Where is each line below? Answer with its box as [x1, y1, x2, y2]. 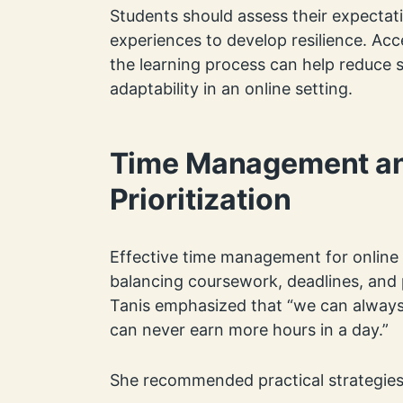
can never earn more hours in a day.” [109, 319, 393, 339]
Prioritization [109, 181, 291, 217]
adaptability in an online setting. [109, 78, 353, 98]
